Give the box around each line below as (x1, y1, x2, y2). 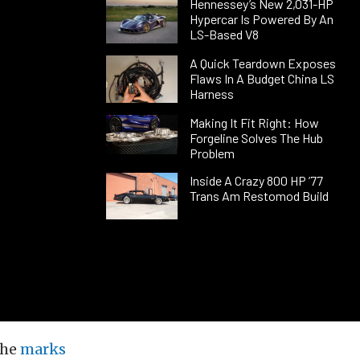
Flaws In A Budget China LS (189, 70, 334, 86)
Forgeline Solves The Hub (189, 129, 323, 145)
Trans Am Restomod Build (189, 187, 329, 203)
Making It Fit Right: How (189, 114, 319, 130)
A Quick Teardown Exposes (189, 55, 336, 71)
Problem (189, 145, 235, 161)
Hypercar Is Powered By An (189, 11, 333, 27)
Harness (189, 85, 234, 101)
